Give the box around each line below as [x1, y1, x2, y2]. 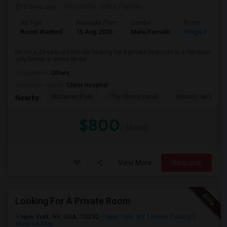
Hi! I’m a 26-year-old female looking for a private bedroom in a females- [15, 49, 211, 56]
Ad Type [20, 19, 43, 26]
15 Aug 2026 [76, 28, 112, 35]
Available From [76, 19, 117, 26]
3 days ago [22, 3, 56, 11]
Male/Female [131, 28, 170, 35]
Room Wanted [20, 28, 62, 35]
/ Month [120, 123, 148, 133]
